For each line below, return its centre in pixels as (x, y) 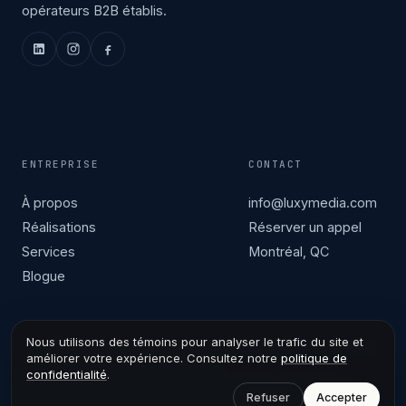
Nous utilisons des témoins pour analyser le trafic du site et (195, 342)
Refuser (268, 397)
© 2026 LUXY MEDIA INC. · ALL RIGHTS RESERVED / (187, 396)
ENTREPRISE (61, 164)
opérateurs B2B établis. (94, 10)
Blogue (43, 275)
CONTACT (275, 164)
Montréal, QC (289, 251)
